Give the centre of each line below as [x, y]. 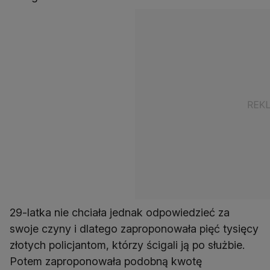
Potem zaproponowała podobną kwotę [106, 262]
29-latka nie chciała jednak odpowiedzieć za [120, 213]
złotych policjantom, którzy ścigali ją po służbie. [127, 245]
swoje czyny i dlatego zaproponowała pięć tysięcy [134, 229]
